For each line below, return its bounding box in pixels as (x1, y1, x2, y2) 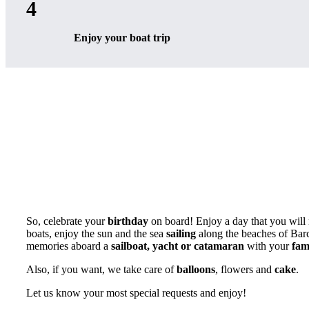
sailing (166, 228, 196, 239)
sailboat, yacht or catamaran (111, 240, 244, 252)
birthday (108, 215, 148, 227)
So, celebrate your (26, 215, 108, 227)
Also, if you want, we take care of (26, 263, 177, 275)
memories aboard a (26, 240, 111, 252)
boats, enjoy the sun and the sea (26, 228, 166, 239)
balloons (177, 263, 215, 275)
